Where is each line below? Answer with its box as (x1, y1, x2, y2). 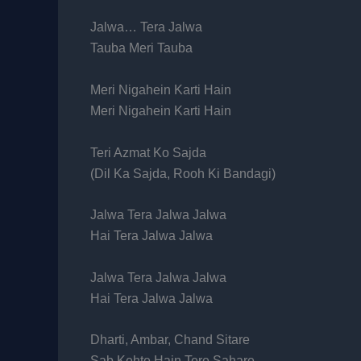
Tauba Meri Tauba (90, 41, 193, 56)
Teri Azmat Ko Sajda (90, 145, 206, 160)
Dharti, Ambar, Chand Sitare (90, 333, 250, 347)
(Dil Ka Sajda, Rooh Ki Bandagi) (90, 166, 276, 180)
